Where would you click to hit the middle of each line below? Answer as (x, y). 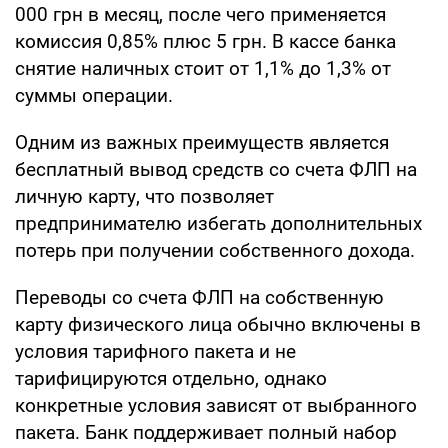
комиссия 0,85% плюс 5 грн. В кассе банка (205, 41)
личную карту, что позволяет (144, 196)
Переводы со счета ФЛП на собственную (199, 297)
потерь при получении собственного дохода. (215, 250)
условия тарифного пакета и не (155, 351)
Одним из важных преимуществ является (202, 142)
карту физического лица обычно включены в (218, 324)
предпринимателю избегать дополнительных (218, 223)
